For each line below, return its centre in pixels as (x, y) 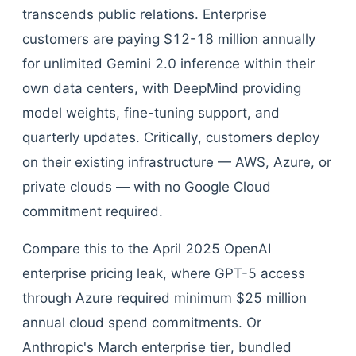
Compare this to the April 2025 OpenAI (147, 249)
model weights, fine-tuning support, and (151, 113)
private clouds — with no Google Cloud (147, 187)
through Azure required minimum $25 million (164, 298)
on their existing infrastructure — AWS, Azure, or (177, 162)
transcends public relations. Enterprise (145, 14)
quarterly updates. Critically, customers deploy (171, 137)
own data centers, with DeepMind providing (162, 88)
